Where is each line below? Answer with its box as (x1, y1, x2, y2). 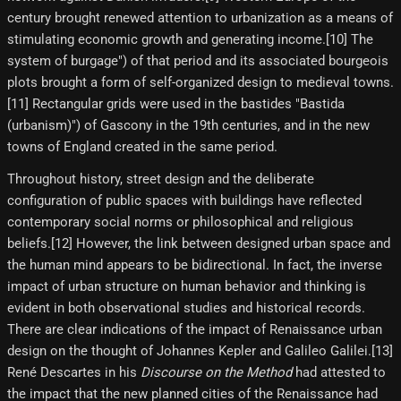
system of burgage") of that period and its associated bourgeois (7, 53, 388, 69)
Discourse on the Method (141, 364, 292, 380)
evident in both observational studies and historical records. (7, 300, 365, 316)
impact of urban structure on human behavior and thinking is (7, 278, 366, 294)
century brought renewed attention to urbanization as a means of (7, 10, 393, 26)
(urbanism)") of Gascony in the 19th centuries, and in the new (7, 117, 370, 133)
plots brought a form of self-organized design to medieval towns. (7, 74, 394, 90)
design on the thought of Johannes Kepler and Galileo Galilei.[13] (7, 343, 393, 359)
